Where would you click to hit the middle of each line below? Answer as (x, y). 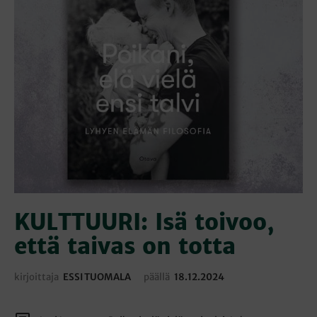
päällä (157, 277)
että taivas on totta (125, 246)
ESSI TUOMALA (97, 277)
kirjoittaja (37, 277)
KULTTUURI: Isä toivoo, (144, 222)
